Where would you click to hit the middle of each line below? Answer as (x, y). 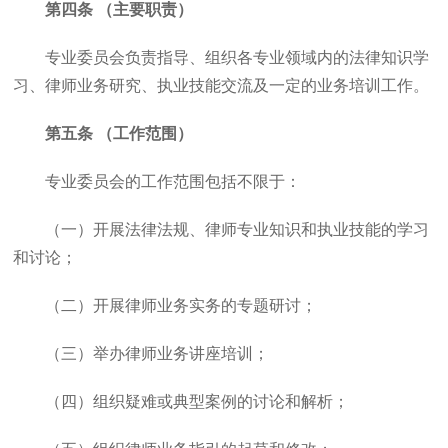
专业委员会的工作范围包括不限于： (173, 181)
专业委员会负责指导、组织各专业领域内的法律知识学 (237, 57)
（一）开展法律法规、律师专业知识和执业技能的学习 (237, 229)
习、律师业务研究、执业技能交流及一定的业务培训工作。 (221, 85)
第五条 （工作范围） (119, 133)
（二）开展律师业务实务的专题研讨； (181, 305)
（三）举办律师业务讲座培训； (157, 353)
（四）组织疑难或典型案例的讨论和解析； (197, 401)
